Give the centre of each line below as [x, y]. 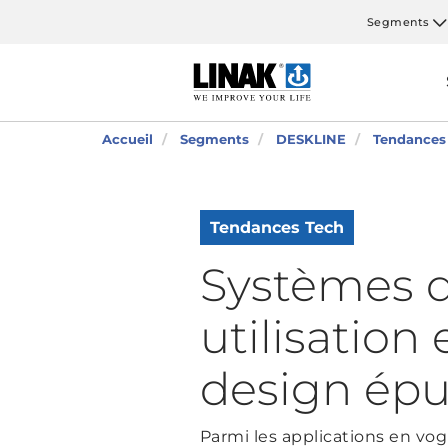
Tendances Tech [276, 227]
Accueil [127, 139]
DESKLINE [311, 139]
